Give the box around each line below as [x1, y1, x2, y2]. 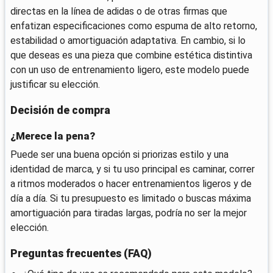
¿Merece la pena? [10, 129, 95, 142]
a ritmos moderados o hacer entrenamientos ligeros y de [10, 177, 252, 190]
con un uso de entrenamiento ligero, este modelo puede [10, 63, 249, 76]
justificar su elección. [10, 78, 100, 90]
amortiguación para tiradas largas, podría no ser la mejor [10, 207, 247, 219]
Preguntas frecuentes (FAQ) [10, 247, 152, 260]
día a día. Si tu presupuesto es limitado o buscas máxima [10, 192, 251, 204]
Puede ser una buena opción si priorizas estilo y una [10, 148, 229, 160]
